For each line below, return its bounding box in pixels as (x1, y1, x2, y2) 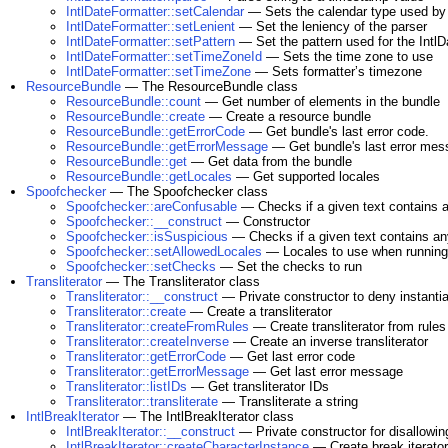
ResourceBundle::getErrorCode (66, 124, 245, 139)
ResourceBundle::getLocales (66, 169, 232, 184)
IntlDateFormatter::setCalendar (66, 4, 244, 19)
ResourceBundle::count (66, 94, 201, 109)
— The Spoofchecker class (106, 184, 268, 199)
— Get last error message (249, 364, 403, 379)
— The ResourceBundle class (121, 79, 298, 94)
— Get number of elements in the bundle (201, 94, 440, 109)
